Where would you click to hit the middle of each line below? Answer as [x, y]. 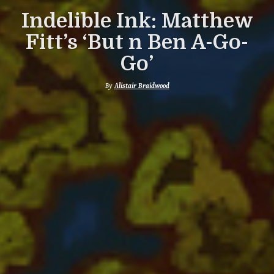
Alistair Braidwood [142, 86]
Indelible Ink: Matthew [137, 21]
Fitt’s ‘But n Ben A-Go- [137, 42]
